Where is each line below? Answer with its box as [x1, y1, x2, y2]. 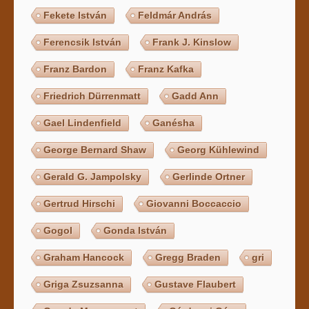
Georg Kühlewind [177, 143, 260, 155]
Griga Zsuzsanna [43, 278, 124, 290]
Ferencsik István [43, 36, 122, 48]
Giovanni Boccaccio [146, 197, 242, 209]
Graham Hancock [43, 251, 125, 263]
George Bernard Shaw [43, 143, 147, 155]
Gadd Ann [172, 90, 219, 101]
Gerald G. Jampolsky [43, 170, 142, 182]
